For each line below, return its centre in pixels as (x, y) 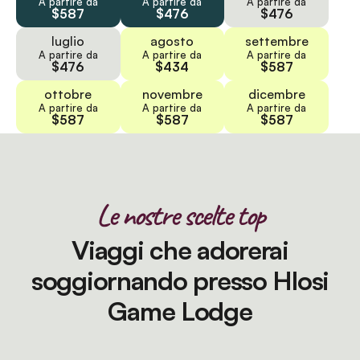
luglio (68, 41)
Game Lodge (180, 311)
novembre (172, 94)
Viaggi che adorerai (180, 250)
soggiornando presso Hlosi (180, 281)
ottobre (68, 94)
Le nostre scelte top (180, 215)
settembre (276, 41)
